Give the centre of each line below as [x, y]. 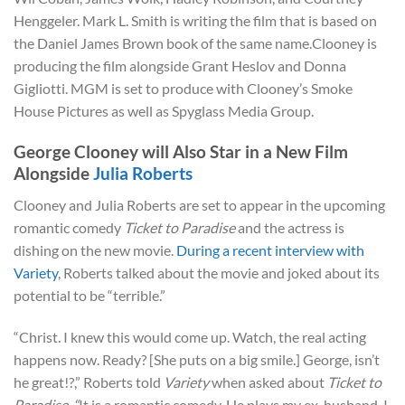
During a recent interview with [270, 250]
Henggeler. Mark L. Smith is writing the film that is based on [195, 21]
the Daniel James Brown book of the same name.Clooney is [195, 43]
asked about [288, 381]
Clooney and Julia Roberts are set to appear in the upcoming [199, 204]
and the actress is [291, 227]
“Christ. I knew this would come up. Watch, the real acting [190, 336]
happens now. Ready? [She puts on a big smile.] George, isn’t [197, 359]
